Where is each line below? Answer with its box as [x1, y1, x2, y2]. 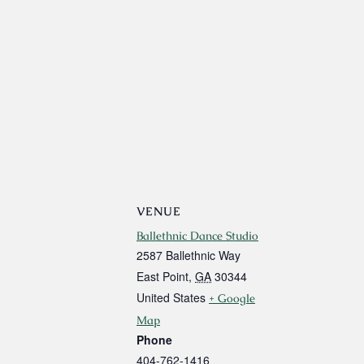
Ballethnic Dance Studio [136, 228, 258, 244]
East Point [136, 268, 188, 285]
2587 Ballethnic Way [136, 247, 240, 264]
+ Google [209, 291, 255, 306]
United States [136, 289, 206, 306]
